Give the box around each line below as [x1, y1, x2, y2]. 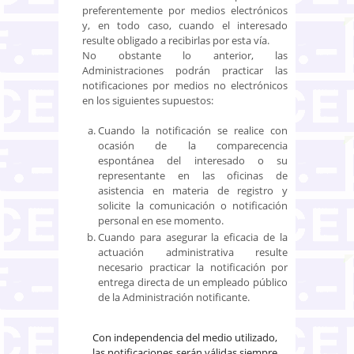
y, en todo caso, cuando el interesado [82, 17, 288, 32]
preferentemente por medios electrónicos [82, 2, 288, 17]
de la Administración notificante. [98, 289, 250, 304]
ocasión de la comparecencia [98, 137, 288, 153]
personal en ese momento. [98, 213, 224, 228]
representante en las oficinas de [98, 168, 288, 183]
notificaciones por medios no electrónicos [82, 77, 288, 92]
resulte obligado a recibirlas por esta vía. [82, 32, 269, 47]
